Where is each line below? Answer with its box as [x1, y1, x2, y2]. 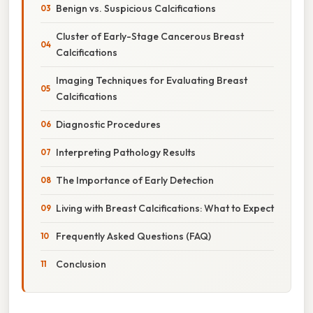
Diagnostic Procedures [56, 117, 161, 131]
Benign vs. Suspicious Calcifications [56, 1, 216, 15]
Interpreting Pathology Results [56, 145, 196, 159]
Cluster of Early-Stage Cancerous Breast [56, 29, 244, 43]
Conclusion [56, 257, 106, 270]
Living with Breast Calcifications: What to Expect [56, 201, 274, 214]
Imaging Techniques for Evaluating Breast [56, 73, 247, 87]
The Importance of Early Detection [56, 173, 214, 187]
